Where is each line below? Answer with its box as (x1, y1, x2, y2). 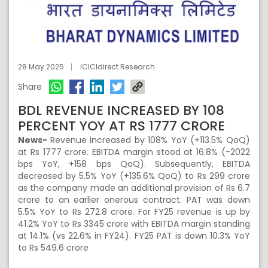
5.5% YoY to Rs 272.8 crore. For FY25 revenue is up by (18, 206, 250, 218)
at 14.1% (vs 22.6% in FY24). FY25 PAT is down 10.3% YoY (18, 230, 250, 242)
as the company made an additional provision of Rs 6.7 (18, 182, 250, 194)
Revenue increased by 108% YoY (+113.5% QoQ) (50, 134, 251, 146)
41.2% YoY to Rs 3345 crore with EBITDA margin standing (18, 218, 250, 230)
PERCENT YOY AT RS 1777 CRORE (18, 117, 225, 135)
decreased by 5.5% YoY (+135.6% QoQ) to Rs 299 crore (18, 170, 250, 182)
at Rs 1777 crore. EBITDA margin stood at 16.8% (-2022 (18, 146, 250, 158)
